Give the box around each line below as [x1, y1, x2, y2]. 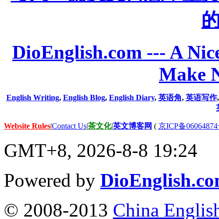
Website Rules [4, 121, 50, 130]
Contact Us [52, 121, 87, 130]
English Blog [63, 93, 105, 102]
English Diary [109, 93, 154, 102]
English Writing [6, 93, 59, 102]
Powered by [4, 169, 100, 191]
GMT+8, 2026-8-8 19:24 [4, 139, 197, 161]
